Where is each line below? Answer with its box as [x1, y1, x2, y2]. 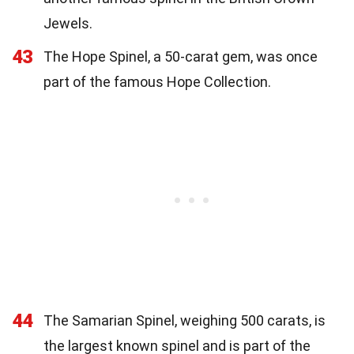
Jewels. [43, 14, 92, 32]
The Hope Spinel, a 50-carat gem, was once [43, 47, 318, 65]
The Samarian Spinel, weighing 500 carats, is [43, 311, 326, 329]
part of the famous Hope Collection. [43, 73, 271, 90]
